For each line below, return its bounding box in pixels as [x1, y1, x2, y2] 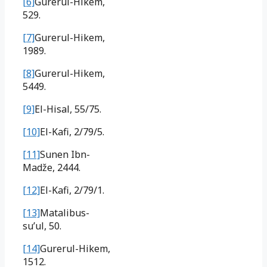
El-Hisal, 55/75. [35, 102, 101, 116]
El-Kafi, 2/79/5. [40, 125, 104, 138]
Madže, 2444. [23, 160, 80, 174]
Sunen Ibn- [40, 147, 90, 161]
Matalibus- [40, 206, 89, 219]
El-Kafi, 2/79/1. [40, 183, 104, 197]
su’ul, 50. [23, 219, 61, 232]
